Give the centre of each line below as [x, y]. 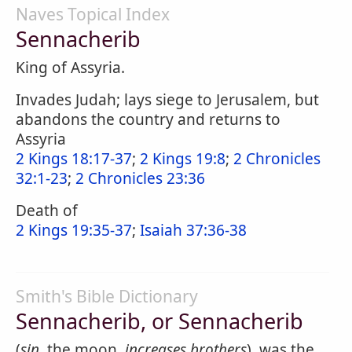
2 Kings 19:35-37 [74, 230]
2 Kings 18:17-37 [74, 159]
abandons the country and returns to [148, 119]
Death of [47, 211]
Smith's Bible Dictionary [107, 296]
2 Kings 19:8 [183, 159]
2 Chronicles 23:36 [140, 178]
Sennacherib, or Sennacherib [159, 321]
